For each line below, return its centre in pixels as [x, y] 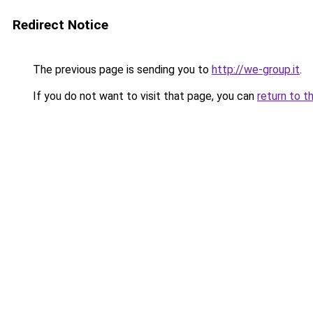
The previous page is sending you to [121, 70]
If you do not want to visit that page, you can [144, 96]
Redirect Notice [60, 25]
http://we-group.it [256, 70]
